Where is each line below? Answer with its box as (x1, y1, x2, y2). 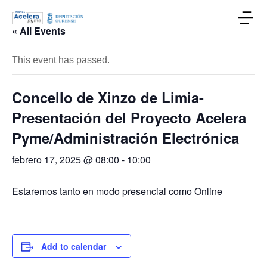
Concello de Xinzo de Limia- (12, 87, 204, 107)
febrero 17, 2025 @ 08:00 (12, 153, 119, 166)
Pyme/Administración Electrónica (12, 128, 239, 148)
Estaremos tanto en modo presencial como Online (12, 184, 222, 198)
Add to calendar (41, 240, 106, 252)
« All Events (12, 24, 66, 38)
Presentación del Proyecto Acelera (12, 107, 246, 128)
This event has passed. (12, 55, 110, 65)
